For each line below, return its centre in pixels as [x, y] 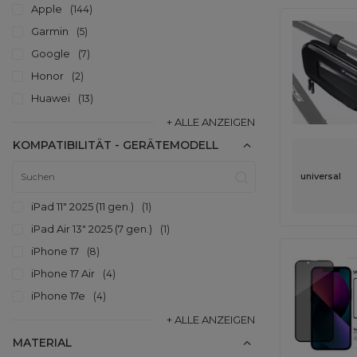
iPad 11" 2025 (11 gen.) [82, 206]
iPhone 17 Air [63, 273]
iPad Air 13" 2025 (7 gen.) [92, 229]
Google [51, 53]
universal [321, 176]
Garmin [50, 31]
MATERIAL [42, 343]
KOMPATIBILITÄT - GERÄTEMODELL [116, 145]
